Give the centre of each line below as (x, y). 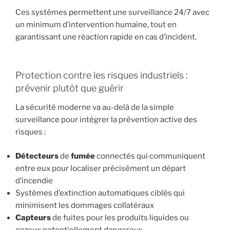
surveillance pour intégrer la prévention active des (106, 120)
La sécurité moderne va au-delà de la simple (95, 108)
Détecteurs (37, 156)
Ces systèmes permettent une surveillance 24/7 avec (112, 13)
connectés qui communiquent (150, 156)
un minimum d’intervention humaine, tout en (96, 25)
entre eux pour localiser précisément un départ (101, 168)
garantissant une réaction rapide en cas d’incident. (106, 37)
